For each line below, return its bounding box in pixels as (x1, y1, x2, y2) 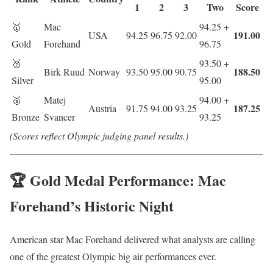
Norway (88, 65, 120, 79)
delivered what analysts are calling (122, 232, 255, 246)
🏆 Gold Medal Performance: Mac (10, 169, 226, 191)
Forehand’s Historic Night (10, 194, 174, 216)
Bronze (12, 110, 40, 124)
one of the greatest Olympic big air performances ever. (10, 249, 216, 263)
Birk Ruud (44, 65, 85, 79)
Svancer (44, 110, 75, 124)
